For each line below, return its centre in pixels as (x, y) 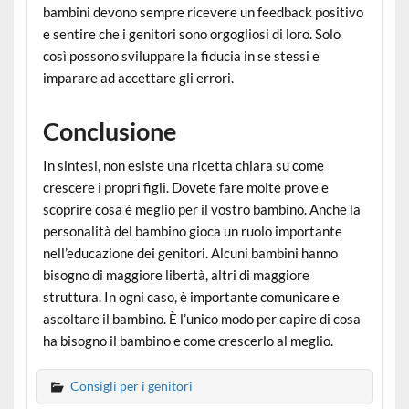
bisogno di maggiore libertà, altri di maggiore (176, 274)
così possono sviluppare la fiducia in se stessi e (181, 56)
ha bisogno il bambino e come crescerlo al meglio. (188, 340)
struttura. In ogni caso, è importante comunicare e (191, 296)
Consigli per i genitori (131, 385)
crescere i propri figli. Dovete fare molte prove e (185, 187)
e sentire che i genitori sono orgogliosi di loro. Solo (191, 34)
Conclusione (109, 131)
